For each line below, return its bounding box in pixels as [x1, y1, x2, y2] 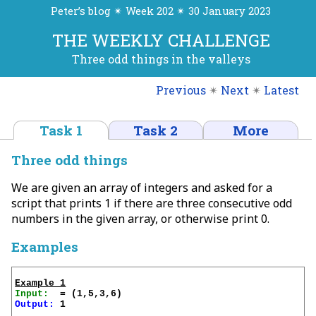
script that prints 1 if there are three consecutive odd [11, 195, 292, 211]
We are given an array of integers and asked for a [11, 179, 272, 195]
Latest [264, 82, 299, 97]
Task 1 [39, 121, 83, 139]
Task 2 [133, 121, 178, 139]
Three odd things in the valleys [71, 51, 250, 67]
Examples [11, 237, 78, 255]
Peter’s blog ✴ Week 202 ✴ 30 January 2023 [51, 4, 272, 18]
